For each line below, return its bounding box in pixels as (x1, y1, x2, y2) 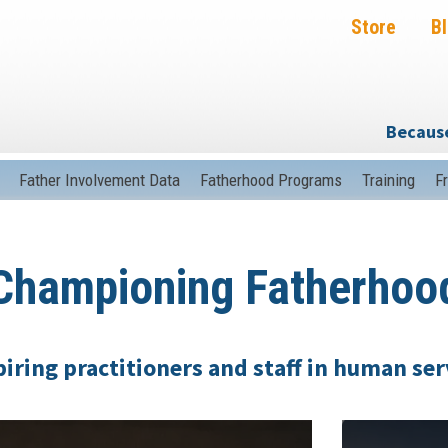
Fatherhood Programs (199, 169, 342, 190)
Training (361, 169, 415, 190)
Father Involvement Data (18, 169, 180, 190)
